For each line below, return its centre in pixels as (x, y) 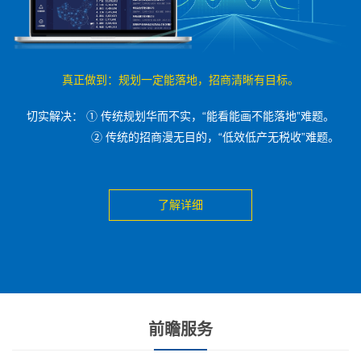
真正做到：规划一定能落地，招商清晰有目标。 (180, 80)
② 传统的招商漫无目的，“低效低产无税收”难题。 (215, 137)
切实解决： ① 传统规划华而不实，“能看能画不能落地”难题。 (180, 116)
